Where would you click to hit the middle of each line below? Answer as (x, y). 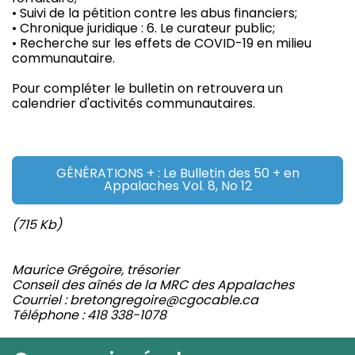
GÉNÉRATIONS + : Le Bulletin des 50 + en (177, 174)
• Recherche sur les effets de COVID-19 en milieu (162, 43)
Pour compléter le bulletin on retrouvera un (147, 88)
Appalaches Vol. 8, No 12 (177, 186)
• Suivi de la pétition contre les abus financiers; (155, 13)
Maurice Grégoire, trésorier (95, 269)
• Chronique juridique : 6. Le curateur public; (143, 28)
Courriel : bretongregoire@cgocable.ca (135, 300)
